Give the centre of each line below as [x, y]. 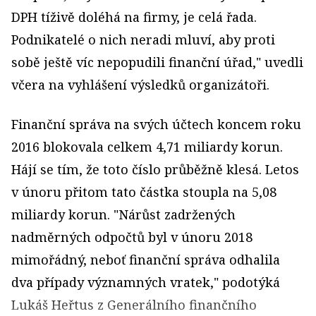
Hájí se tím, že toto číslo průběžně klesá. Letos [155, 169]
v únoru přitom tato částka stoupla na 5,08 [144, 192]
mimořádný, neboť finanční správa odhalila [146, 259]
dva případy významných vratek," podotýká [146, 282]
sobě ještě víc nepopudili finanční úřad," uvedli [157, 62]
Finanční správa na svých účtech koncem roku [156, 124]
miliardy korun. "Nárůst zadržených [123, 214]
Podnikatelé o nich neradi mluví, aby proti [143, 39]
